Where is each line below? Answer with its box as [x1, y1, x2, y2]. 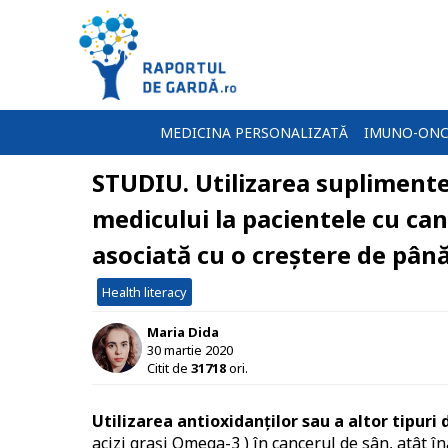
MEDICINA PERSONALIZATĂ [160, 123, 348, 142]
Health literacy [102, 283, 187, 301]
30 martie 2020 [147, 340, 233, 359]
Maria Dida [147, 322, 219, 341]
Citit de [147, 358, 191, 377]
